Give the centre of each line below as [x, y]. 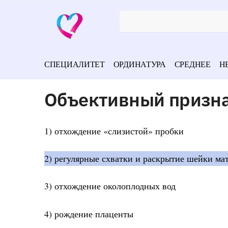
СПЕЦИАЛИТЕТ [75, 64]
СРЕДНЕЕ [192, 64]
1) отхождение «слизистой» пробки [114, 131]
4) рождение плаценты [89, 213]
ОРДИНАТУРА [139, 64]
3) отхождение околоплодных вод [110, 186]
